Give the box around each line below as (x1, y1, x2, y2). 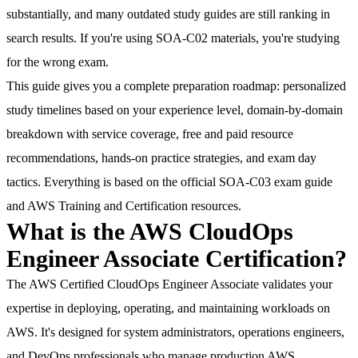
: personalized (276, 78, 346, 94)
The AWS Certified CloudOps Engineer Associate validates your (6, 276, 332, 292)
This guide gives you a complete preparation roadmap (6, 78, 276, 94)
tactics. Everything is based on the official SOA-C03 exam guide (6, 174, 332, 190)
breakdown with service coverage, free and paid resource (6, 126, 293, 142)
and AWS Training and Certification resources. (6, 198, 241, 214)
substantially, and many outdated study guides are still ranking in (6, 6, 330, 22)
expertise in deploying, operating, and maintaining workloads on (6, 300, 330, 316)
